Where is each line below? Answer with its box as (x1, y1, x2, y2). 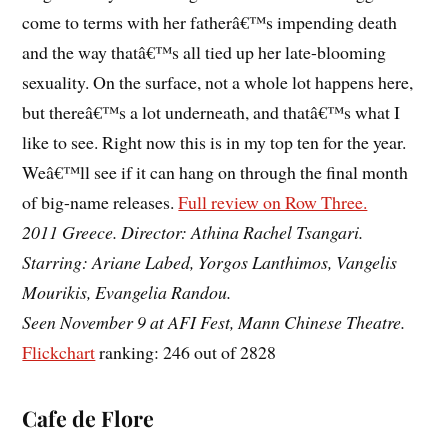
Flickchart (22, 340, 96, 365)
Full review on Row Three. (178, 190, 368, 215)
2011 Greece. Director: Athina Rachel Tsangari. (22, 220, 364, 245)
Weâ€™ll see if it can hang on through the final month (22, 160, 409, 185)
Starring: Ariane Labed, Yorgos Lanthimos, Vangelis (22, 250, 398, 275)
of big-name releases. (22, 190, 179, 215)
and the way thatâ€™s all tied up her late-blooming (22, 40, 387, 65)
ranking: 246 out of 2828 (95, 340, 277, 365)
